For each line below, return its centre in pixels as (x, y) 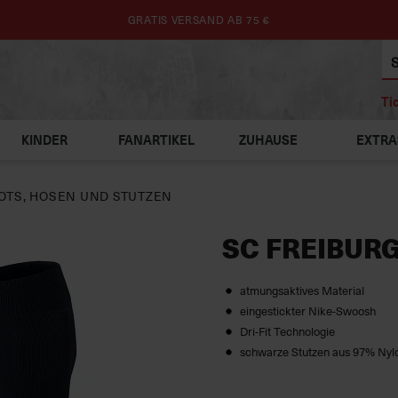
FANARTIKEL (157, 140)
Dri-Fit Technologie (287, 331)
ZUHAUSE (269, 140)
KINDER (44, 140)
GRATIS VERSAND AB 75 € (199, 20)
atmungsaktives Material (302, 290)
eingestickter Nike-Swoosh (307, 310)
